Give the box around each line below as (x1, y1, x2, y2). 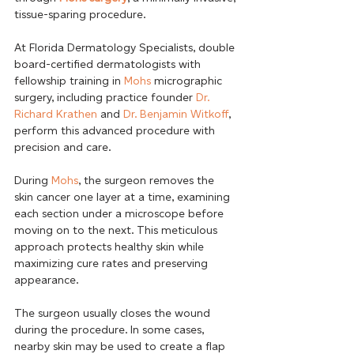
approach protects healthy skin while (14, 239, 207, 254)
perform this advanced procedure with (14, 123, 218, 137)
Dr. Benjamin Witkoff (123, 107, 228, 121)
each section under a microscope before (14, 206, 227, 220)
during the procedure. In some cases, (14, 322, 207, 337)
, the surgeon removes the (78, 173, 217, 187)
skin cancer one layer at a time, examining (14, 190, 233, 204)
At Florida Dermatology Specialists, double (14, 40, 238, 55)
